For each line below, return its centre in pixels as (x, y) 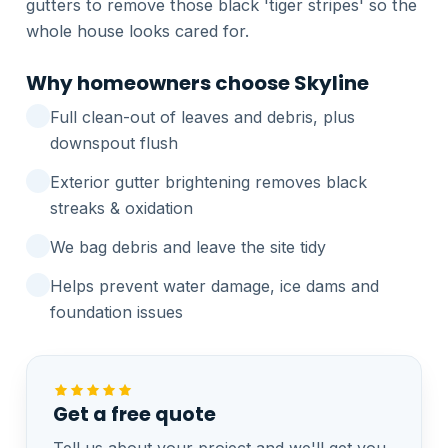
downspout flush (114, 142)
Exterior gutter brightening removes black (208, 181)
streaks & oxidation (121, 207)
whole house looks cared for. (137, 30)
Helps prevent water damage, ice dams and (214, 285)
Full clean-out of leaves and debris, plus (202, 116)
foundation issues (116, 311)
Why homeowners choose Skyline (197, 82)
